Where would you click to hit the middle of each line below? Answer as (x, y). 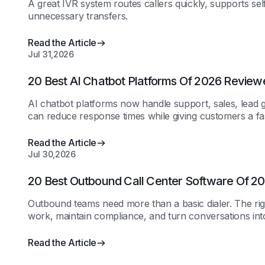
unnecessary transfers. (78, 16)
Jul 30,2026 (52, 154)
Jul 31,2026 (51, 54)
